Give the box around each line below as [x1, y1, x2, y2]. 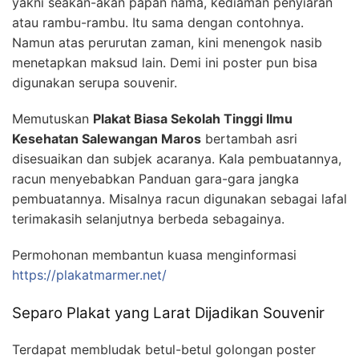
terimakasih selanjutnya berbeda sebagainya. [12, 210, 284, 227]
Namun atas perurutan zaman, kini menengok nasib [12, 34, 322, 50]
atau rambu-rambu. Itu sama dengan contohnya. [12, 14, 304, 30]
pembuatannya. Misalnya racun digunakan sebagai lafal [12, 190, 347, 207]
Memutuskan [12, 110, 93, 127]
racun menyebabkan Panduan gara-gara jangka [12, 170, 299, 187]
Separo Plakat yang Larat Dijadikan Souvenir [12, 303, 325, 322]
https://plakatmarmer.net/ [12, 266, 167, 283]
